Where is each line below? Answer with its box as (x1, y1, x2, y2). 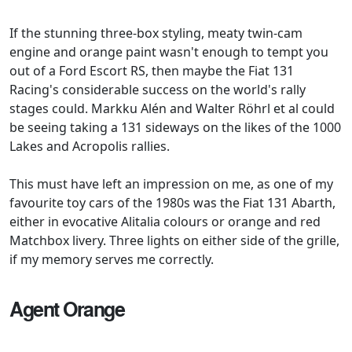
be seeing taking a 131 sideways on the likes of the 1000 (9, 119, 341, 137)
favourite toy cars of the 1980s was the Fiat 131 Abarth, (9, 194, 335, 212)
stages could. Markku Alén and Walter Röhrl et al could (9, 100, 335, 118)
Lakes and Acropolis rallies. (9, 137, 170, 156)
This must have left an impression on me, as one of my (9, 175, 333, 193)
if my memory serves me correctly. (9, 251, 214, 269)
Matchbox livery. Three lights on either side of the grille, (9, 232, 339, 250)
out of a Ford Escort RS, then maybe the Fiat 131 (9, 62, 294, 80)
